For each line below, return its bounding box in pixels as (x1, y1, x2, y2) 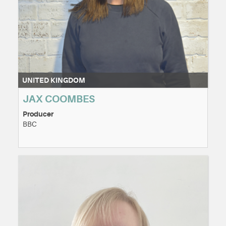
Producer (23, 110, 53, 119)
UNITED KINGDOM (22, 76, 85, 85)
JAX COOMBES (23, 93, 95, 105)
